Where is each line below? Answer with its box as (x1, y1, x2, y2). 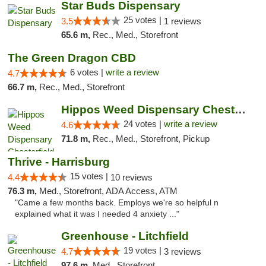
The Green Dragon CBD (8, 52, 136, 64)
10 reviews (110, 172, 153, 182)
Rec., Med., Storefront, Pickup (92, 134, 210, 144)
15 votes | (70, 171, 110, 181)
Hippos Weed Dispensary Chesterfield (234, 103, 246, 116)
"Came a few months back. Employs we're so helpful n (15, 198, 218, 207)
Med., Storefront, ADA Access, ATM (39, 186, 178, 196)
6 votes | (70, 67, 106, 77)
